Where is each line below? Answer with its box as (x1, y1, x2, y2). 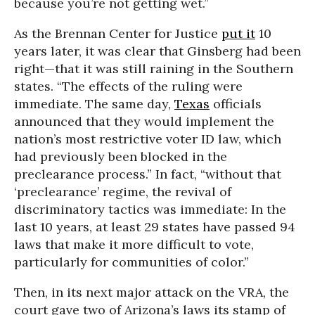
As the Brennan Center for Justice (14, 25, 221, 41)
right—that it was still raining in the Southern (14, 60, 293, 77)
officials (210, 95, 262, 112)
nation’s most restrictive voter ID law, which (14, 130, 281, 147)
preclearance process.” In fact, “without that (14, 165, 281, 182)
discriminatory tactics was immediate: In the (14, 200, 286, 217)
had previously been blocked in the (14, 148, 227, 165)
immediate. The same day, (14, 95, 174, 112)
